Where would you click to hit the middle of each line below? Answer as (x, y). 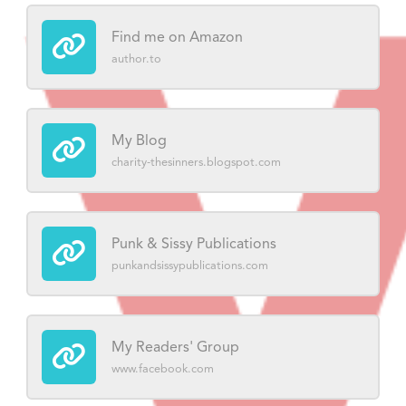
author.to (136, 59)
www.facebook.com (163, 369)
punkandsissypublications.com (190, 266)
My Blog (139, 141)
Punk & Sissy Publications (194, 245)
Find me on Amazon (177, 38)
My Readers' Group (175, 348)
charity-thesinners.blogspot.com (196, 162)
